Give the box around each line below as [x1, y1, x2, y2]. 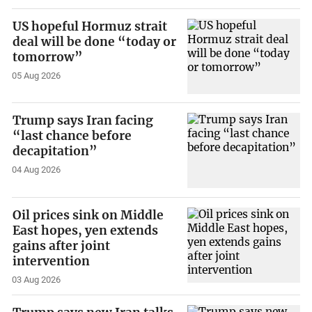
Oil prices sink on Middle [13, 207, 164, 223]
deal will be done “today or [13, 33, 177, 49]
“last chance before [13, 128, 132, 144]
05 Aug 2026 [12, 70, 61, 81]
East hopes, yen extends [13, 222, 159, 238]
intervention [13, 253, 91, 269]
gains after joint [13, 237, 111, 253]
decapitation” [13, 143, 98, 159]
